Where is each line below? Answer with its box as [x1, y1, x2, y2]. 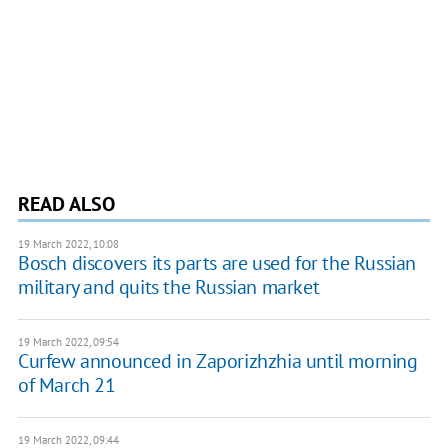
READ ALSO [17, 190, 115, 217]
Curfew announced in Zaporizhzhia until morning [17, 347, 418, 374]
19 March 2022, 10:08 [17, 236, 119, 251]
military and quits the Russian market [17, 273, 320, 300]
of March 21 [17, 371, 116, 398]
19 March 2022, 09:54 [17, 334, 119, 349]
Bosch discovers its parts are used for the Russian [17, 249, 416, 276]
